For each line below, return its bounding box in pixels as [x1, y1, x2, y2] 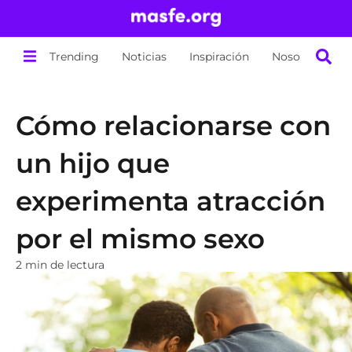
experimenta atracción [16, 185, 325, 218]
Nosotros [272, 49, 323, 64]
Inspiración [189, 49, 250, 64]
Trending [49, 49, 100, 64]
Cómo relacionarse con [16, 109, 331, 142]
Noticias [122, 49, 167, 64]
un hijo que [16, 147, 170, 180]
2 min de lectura [16, 258, 104, 272]
